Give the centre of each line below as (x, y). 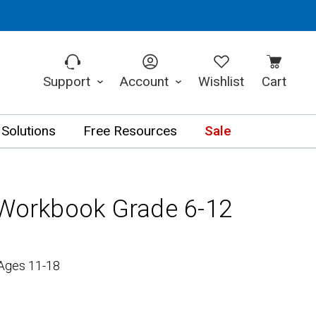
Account (146, 81)
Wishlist (221, 81)
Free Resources (130, 131)
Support (68, 81)
